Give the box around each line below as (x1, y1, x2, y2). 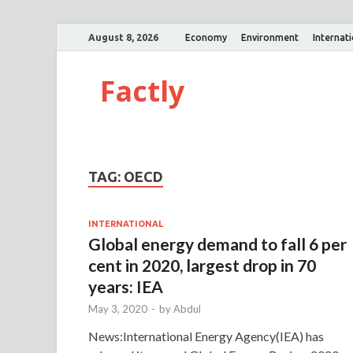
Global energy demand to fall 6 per (88, 233, 347, 254)
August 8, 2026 (88, 32, 158, 43)
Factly (100, 72, 184, 110)
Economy (185, 32, 227, 43)
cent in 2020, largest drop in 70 (88, 255, 316, 275)
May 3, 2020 (88, 302, 147, 315)
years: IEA (88, 276, 163, 296)
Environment (241, 32, 299, 43)
